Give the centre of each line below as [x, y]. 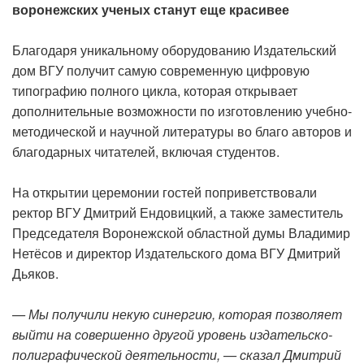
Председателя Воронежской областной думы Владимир [181, 233]
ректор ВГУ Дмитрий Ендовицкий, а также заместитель [178, 212]
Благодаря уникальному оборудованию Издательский [174, 50]
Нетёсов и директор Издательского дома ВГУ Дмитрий [176, 253]
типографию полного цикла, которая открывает [155, 91]
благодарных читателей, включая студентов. [146, 152]
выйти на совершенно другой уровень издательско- [172, 334]
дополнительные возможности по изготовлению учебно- [182, 111]
